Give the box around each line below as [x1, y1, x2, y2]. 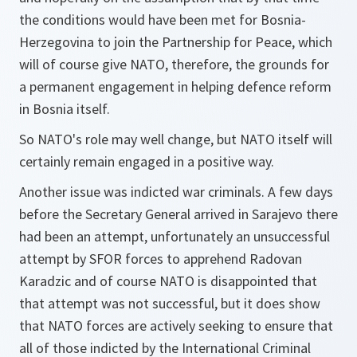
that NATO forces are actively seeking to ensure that [19, 316, 333, 335]
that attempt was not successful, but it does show [19, 294, 320, 312]
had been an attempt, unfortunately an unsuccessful [19, 227, 330, 245]
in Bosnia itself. [19, 100, 110, 118]
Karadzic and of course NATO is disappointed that [19, 272, 317, 290]
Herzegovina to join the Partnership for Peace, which [19, 33, 332, 51]
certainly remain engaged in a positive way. [19, 152, 274, 171]
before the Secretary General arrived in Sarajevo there [19, 205, 338, 223]
